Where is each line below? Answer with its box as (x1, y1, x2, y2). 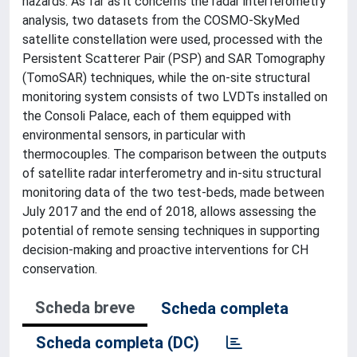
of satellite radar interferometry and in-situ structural (22, 166, 321, 181)
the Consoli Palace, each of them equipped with (22, 108, 291, 124)
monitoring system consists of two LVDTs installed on (22, 89, 328, 104)
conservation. (22, 261, 97, 277)
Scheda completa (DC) (36, 333, 199, 352)
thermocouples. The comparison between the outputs (22, 147, 327, 162)
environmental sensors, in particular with (22, 127, 245, 143)
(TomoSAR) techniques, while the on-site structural (22, 70, 310, 85)
